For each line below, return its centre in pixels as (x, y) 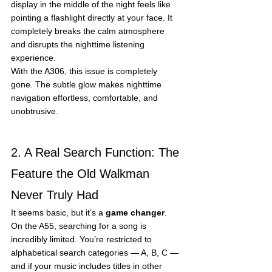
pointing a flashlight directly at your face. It (93, 17)
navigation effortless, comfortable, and (86, 97)
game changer (135, 212)
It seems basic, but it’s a (58, 212)
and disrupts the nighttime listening (79, 44)
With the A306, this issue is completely (85, 71)
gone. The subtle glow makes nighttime (87, 84)
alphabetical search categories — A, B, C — (96, 252)
